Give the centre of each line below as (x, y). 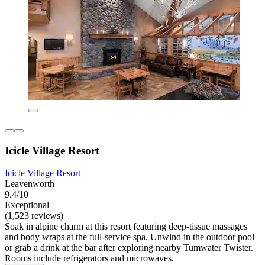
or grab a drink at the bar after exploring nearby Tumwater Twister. (129, 248)
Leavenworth (30, 184)
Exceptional (27, 205)
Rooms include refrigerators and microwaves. (89, 258)
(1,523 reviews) (34, 216)
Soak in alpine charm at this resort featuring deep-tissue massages (126, 227)
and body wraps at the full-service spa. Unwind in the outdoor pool (130, 237)
